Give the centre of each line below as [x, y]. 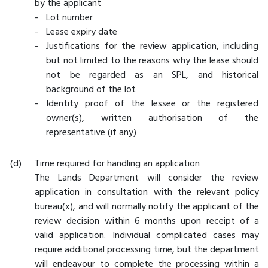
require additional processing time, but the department [147, 250]
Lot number [70, 18]
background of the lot [91, 89]
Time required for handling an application [118, 164]
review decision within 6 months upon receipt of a [147, 221]
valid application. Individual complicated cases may [147, 235]
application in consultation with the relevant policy [147, 192]
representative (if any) [92, 133]
